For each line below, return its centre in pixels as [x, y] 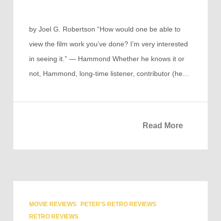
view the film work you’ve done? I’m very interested [108, 44]
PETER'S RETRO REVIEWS [118, 204]
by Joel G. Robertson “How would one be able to [105, 29]
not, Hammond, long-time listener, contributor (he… [109, 74]
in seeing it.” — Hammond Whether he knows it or [107, 59]
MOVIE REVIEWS [53, 204]
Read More [163, 126]
